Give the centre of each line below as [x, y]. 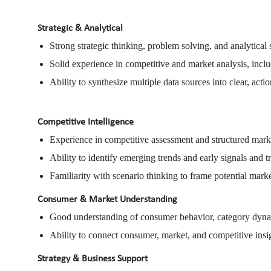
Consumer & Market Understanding [107, 199]
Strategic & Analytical [80, 28]
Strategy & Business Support [93, 259]
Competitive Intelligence [86, 122]
